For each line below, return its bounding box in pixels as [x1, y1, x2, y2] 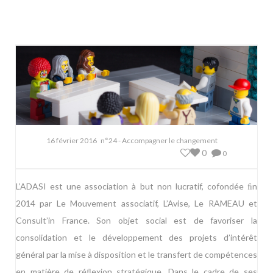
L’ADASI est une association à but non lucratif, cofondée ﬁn [16, 181, 257, 192]
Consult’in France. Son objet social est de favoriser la [16, 215, 257, 226]
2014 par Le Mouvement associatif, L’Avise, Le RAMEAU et [16, 198, 257, 209]
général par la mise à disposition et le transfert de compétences [16, 249, 257, 260]
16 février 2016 [46, 136, 97, 146]
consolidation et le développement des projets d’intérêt [16, 232, 257, 243]
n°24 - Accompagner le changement [101, 136, 218, 146]
